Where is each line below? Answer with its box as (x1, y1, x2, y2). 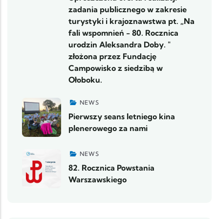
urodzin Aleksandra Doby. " (68, 40, 171, 50)
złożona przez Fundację (68, 51, 156, 62)
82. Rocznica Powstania (68, 163, 154, 173)
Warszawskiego (68, 175, 127, 185)
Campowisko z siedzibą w (68, 63, 163, 73)
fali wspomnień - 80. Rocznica (68, 28, 178, 38)
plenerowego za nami (68, 123, 148, 133)
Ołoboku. (68, 75, 102, 85)
